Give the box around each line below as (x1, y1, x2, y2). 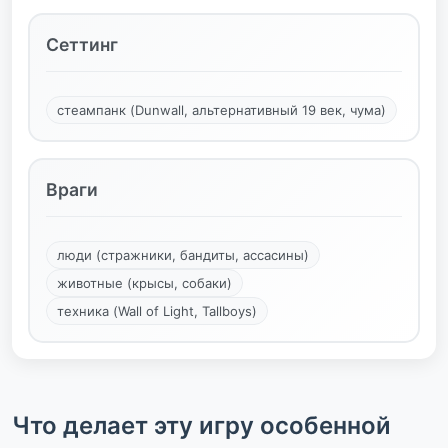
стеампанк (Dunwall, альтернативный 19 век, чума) (57, 101, 386, 118)
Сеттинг (46, 33, 118, 55)
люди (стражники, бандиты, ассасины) (57, 246, 309, 263)
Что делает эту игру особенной (12, 410, 391, 440)
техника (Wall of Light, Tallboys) (57, 302, 257, 319)
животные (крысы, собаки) (57, 274, 232, 291)
